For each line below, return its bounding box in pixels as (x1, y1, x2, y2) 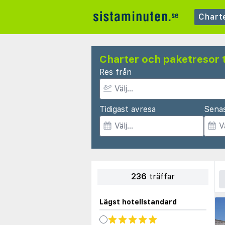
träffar (149, 172, 175, 181)
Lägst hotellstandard (99, 198, 177, 206)
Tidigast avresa (99, 104, 156, 114)
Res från (99, 67, 132, 77)
